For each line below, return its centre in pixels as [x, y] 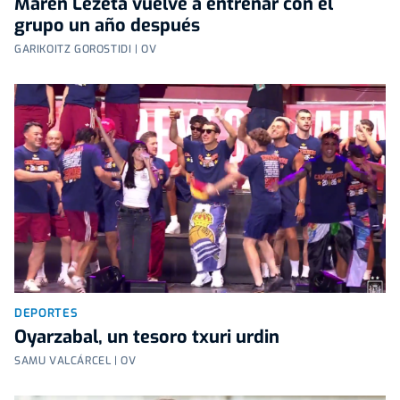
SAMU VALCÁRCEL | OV [75, 360]
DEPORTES [46, 312]
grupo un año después [107, 25]
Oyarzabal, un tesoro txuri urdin [147, 337]
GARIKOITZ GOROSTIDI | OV [86, 49]
